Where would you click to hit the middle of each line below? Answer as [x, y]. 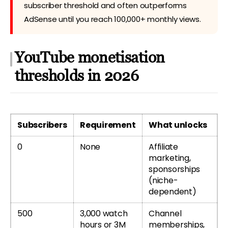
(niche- [163, 180]
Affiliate [163, 147]
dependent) [173, 191]
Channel [165, 213]
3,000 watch [104, 213]
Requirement [108, 125]
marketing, [170, 158]
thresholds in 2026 [77, 75]
